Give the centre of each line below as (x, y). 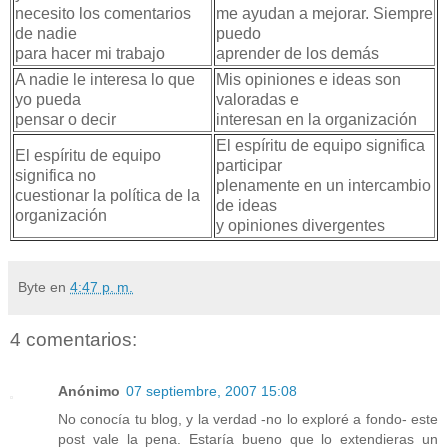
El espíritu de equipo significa (320, 145)
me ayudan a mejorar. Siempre (324, 13)
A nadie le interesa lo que (105, 79)
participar (249, 165)
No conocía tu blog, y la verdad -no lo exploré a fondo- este (248, 419)
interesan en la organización (316, 119)
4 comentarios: (73, 339)
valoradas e (257, 99)
